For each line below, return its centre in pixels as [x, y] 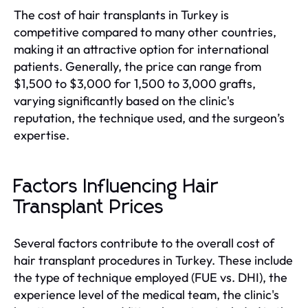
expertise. [42, 135]
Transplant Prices [89, 207]
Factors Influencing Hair [116, 187]
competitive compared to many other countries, [145, 32]
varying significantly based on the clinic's [124, 100]
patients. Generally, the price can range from [137, 66]
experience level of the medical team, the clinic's [146, 294]
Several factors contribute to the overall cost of [144, 243]
